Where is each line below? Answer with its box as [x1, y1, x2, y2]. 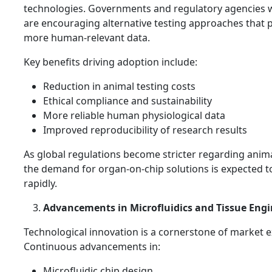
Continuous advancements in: [24, 240, 160, 254]
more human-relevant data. [24, 31, 150, 45]
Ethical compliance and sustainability [43, 94, 212, 108]
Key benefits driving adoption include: [24, 55, 197, 69]
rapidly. [24, 177, 57, 191]
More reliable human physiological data [43, 109, 225, 123]
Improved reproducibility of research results [43, 123, 247, 137]
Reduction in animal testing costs [43, 80, 195, 93]
